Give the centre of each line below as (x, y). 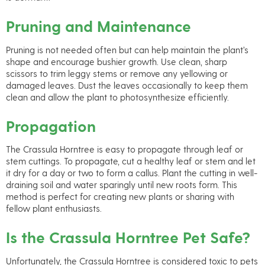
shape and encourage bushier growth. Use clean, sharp (117, 61)
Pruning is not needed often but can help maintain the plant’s (127, 49)
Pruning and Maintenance (98, 26)
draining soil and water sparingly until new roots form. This (122, 185)
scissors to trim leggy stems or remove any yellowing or (117, 73)
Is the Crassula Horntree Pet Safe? (128, 237)
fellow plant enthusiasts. (54, 209)
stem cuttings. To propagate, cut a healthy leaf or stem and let (131, 161)
